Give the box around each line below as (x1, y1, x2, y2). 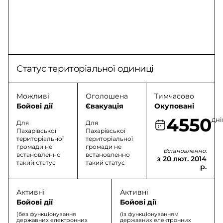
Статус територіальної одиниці (16, 63, 154, 74)
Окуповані (154, 102, 194, 111)
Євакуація (85, 102, 123, 111)
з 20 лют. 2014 (156, 154, 207, 163)
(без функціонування (16, 211, 76, 218)
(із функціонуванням (119, 211, 179, 218)
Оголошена (85, 92, 128, 101)
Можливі (16, 92, 49, 101)
